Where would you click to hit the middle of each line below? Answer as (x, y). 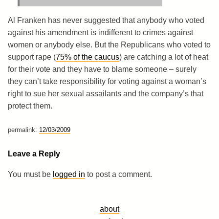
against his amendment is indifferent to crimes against (100, 32)
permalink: (23, 130)
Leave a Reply (34, 153)
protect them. (30, 106)
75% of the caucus (88, 57)
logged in (69, 174)
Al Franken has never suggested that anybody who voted (106, 20)
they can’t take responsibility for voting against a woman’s (107, 81)
